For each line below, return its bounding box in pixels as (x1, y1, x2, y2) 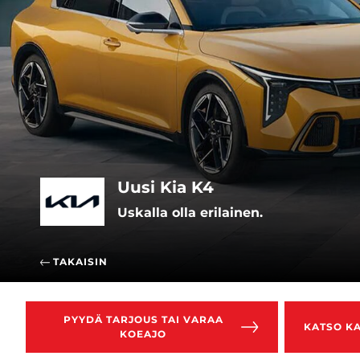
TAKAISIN (50, 256, 108, 268)
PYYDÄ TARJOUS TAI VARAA (63, 313, 223, 326)
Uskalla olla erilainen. (117, 205, 263, 221)
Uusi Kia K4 (117, 178, 214, 198)
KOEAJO (120, 328, 166, 341)
